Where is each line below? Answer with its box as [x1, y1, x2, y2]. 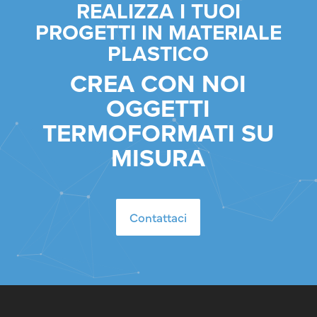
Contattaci [129, 209, 188, 226]
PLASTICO [108, 38, 209, 69]
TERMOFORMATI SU [42, 115, 275, 151]
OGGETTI [106, 90, 211, 127]
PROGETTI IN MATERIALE [35, 17, 282, 48]
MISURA [111, 139, 206, 176]
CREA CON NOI [70, 65, 247, 102]
